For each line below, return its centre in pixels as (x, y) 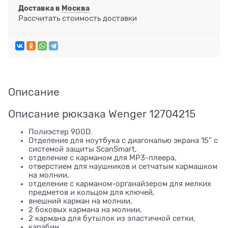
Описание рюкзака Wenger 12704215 (102, 114)
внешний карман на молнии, (80, 201)
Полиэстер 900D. (61, 132)
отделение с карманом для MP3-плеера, (103, 158)
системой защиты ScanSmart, (83, 149)
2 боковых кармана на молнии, (85, 209)
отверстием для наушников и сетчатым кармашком (123, 166)
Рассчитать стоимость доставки (78, 19)
